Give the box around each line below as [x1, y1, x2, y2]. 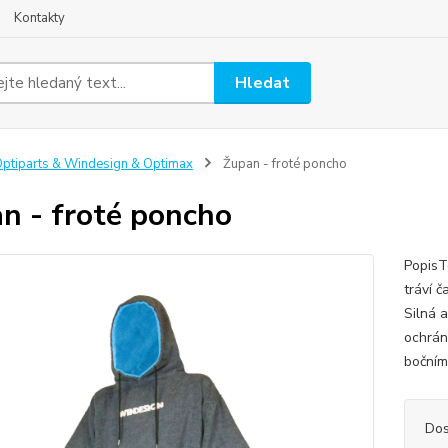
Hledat [235, 71, 291, 94]
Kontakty [14, 9, 65, 27]
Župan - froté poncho [219, 155, 347, 173]
